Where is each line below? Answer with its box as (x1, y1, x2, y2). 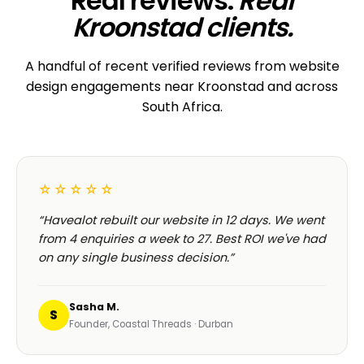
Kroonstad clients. (71, 8, 292, 45)
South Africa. (141, 97, 223, 117)
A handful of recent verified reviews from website (24, 57, 340, 76)
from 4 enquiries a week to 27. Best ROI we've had (38, 231, 326, 248)
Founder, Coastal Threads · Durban (69, 318, 233, 331)
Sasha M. (69, 300, 119, 314)
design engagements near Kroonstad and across (26, 77, 338, 97)
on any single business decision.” (38, 249, 234, 266)
